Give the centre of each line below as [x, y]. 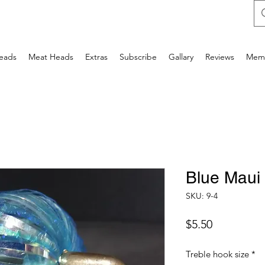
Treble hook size [217, 254]
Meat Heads [51, 57]
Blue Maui [223, 177]
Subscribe [138, 57]
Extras [96, 57]
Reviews [220, 57]
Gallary [181, 57]
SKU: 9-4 [202, 196]
